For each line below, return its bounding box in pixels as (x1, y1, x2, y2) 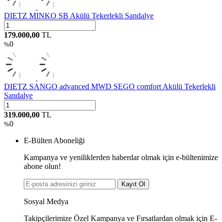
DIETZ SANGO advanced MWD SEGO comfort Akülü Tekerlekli (4, 82, 216, 91)
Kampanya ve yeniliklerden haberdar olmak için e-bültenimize (24, 153, 218, 162)
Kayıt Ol (121, 180, 145, 188)
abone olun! (24, 162, 61, 170)
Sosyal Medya (24, 197, 68, 206)
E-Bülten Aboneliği (24, 136, 85, 145)
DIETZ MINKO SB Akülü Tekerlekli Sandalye (4, 11, 154, 20)
